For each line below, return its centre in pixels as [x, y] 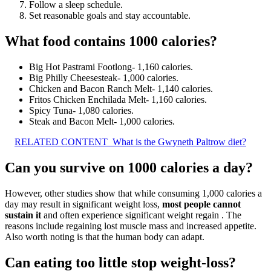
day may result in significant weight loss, [83, 204]
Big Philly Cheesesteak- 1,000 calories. [104, 77]
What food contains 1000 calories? [111, 41]
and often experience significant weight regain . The [141, 215]
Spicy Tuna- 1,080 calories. [81, 110]
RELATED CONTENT [61, 142]
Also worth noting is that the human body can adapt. [105, 237]
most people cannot [201, 204]
